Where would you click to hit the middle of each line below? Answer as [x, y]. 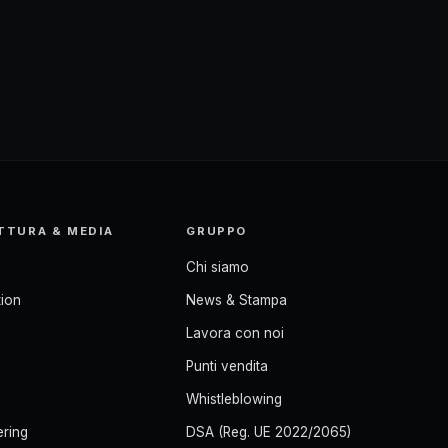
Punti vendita [227, 366]
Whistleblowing [234, 399]
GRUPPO [217, 231]
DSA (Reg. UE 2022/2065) [269, 432]
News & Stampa [237, 300]
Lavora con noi [235, 333]
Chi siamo [218, 267]
